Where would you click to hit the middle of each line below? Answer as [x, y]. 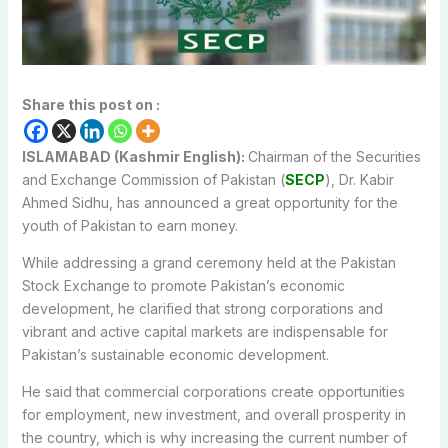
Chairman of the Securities [334, 156]
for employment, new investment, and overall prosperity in [213, 414]
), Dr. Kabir [359, 179]
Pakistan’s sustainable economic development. [175, 354]
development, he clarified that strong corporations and [202, 308]
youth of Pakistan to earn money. [129, 225]
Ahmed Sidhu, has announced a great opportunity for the [209, 202]
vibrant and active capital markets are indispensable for [204, 331]
